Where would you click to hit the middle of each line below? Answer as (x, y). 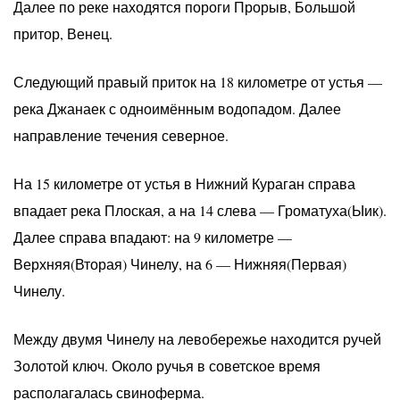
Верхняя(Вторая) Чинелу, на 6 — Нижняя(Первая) (180, 263)
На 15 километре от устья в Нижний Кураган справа (184, 183)
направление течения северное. (121, 135)
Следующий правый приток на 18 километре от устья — (198, 81)
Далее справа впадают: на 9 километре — (153, 237)
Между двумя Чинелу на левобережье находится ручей (197, 338)
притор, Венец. (63, 33)
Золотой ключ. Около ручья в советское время (167, 365)
